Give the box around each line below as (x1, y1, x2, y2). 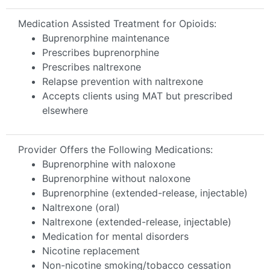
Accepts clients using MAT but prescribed (42, 89, 233, 102)
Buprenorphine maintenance (42, 31, 169, 44)
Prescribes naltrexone (42, 60, 141, 73)
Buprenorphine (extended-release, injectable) (42, 186, 248, 199)
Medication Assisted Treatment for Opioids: (18, 17, 216, 30)
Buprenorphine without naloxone (42, 172, 190, 184)
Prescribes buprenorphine (42, 46, 159, 58)
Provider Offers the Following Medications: (18, 143, 213, 155)
